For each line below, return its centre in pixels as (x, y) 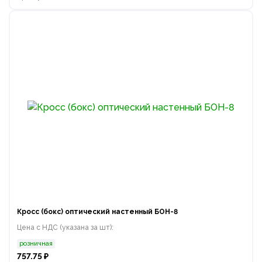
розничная (36, 243)
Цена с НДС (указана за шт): (65, 227)
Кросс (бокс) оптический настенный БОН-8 (97, 211)
